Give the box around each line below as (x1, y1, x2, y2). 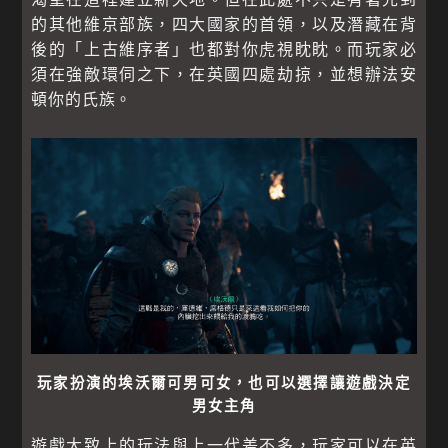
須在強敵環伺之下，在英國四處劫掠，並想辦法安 (31, 64, 417, 85)
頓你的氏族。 (31, 89, 133, 110)
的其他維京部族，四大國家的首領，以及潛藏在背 (31, 14, 417, 35)
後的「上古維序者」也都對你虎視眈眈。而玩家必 (31, 39, 417, 60)
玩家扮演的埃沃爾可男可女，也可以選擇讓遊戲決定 (37, 374, 411, 392)
